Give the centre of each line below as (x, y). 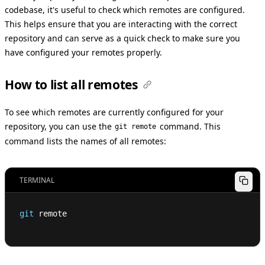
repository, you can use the (59, 126)
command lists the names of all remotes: (85, 141)
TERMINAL (37, 180)
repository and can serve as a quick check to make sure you (122, 38)
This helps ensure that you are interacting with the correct (121, 24)
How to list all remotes (71, 84)
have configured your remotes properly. (83, 52)
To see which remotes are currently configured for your (114, 112)
